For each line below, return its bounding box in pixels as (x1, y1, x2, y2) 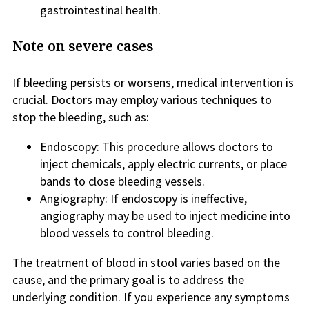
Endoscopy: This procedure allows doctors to (40, 139, 273, 154)
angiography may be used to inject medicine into (40, 208, 290, 223)
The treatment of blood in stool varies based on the (12, 255, 280, 270)
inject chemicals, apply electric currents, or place (40, 156, 287, 172)
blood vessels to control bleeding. (40, 225, 214, 241)
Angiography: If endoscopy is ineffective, (40, 190, 247, 206)
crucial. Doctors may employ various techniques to (12, 92, 272, 108)
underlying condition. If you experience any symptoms (12, 289, 290, 305)
